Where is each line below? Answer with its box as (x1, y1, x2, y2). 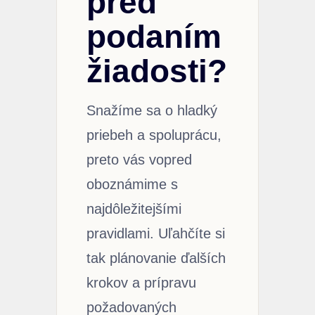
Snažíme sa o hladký (86, 102, 217, 118)
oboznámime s (86, 176, 178, 192)
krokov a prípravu (86, 274, 196, 290)
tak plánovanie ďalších (86, 250, 226, 266)
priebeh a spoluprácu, (86, 127, 221, 143)
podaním (86, 18, 221, 55)
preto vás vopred (86, 151, 192, 167)
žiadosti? (86, 52, 227, 89)
